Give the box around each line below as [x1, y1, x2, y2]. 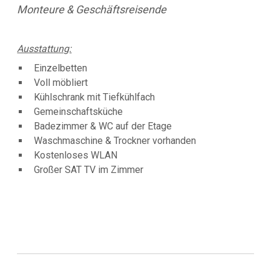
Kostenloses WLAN [33, 149, 117, 162]
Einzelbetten [33, 62, 87, 74]
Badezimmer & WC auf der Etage [33, 120, 172, 132]
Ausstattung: [17, 43, 72, 55]
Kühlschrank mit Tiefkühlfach [33, 91, 155, 103]
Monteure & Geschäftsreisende [17, 3, 167, 16]
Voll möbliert [33, 77, 88, 89]
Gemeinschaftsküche [33, 106, 123, 118]
